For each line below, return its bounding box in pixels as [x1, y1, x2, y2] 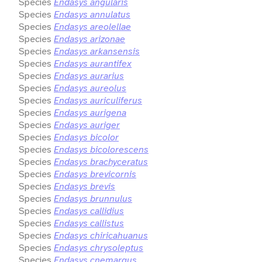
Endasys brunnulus [54, 192, 132, 205]
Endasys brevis [54, 180, 115, 192]
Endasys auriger [54, 118, 120, 131]
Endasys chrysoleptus [54, 241, 143, 254]
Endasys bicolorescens [54, 143, 149, 156]
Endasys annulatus [54, 8, 130, 20]
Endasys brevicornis [54, 167, 136, 180]
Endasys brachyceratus [54, 155, 148, 168]
